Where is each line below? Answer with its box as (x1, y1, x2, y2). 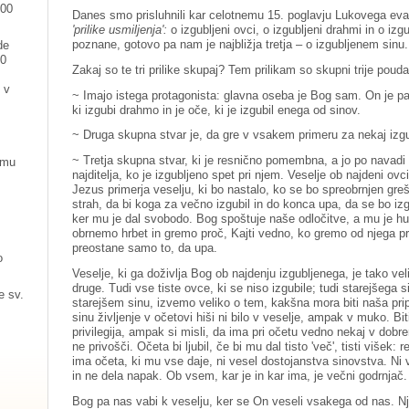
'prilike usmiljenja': (72, 22, 168, 37)
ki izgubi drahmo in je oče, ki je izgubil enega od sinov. (72, 102, 362, 117)
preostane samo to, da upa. (72, 241, 218, 256)
